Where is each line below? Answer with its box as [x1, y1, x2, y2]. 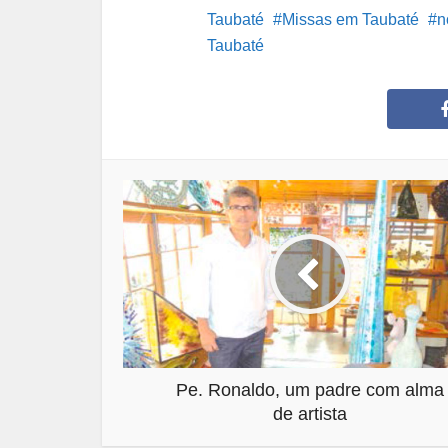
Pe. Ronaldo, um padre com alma [176, 379, 444, 400]
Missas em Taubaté [282, 11, 419, 28]
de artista [273, 403, 347, 424]
